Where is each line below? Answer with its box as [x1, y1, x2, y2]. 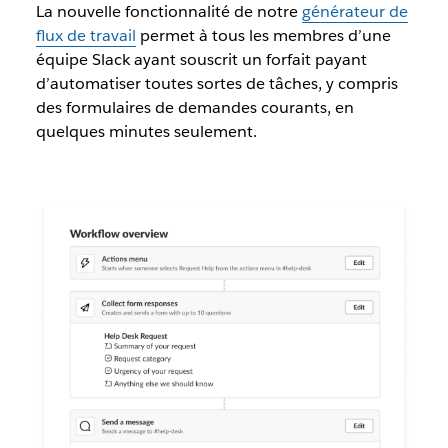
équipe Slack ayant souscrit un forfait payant [35, 49, 367, 71]
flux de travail [35, 25, 136, 47]
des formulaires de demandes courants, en [35, 97, 354, 119]
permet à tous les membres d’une [135, 25, 391, 47]
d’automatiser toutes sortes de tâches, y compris [35, 73, 398, 95]
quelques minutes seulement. [35, 121, 257, 143]
